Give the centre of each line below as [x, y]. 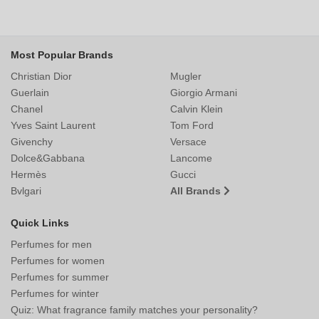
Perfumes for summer [60, 277]
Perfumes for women [58, 260]
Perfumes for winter [55, 293]
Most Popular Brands [62, 54]
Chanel [27, 109]
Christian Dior [41, 76]
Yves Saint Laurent [53, 125]
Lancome [191, 158]
